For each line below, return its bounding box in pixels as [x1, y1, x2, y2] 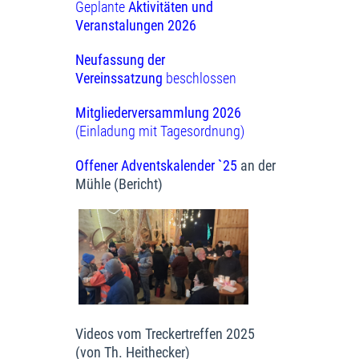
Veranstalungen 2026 [75, 17, 196, 34]
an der [240, 157, 276, 174]
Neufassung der [75, 51, 165, 68]
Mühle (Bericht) [75, 175, 163, 192]
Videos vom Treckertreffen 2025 [75, 325, 255, 343]
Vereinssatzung [75, 70, 163, 87]
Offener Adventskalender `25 [75, 157, 240, 174]
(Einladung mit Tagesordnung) [75, 123, 244, 139]
